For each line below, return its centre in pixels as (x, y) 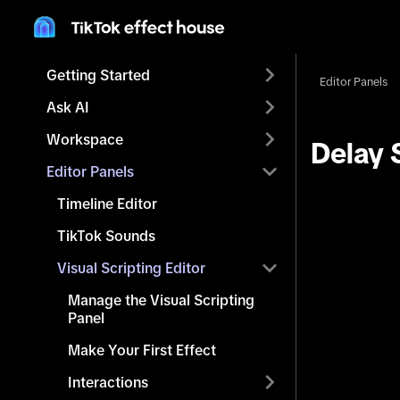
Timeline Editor (107, 204)
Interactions (108, 382)
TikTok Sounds (106, 236)
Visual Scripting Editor (131, 268)
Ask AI (68, 107)
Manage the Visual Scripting (161, 300)
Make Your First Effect (142, 350)
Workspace (85, 139)
